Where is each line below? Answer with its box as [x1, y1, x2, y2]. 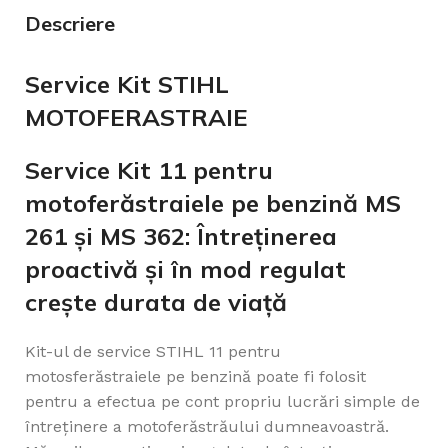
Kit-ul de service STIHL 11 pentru [25, 342, 286, 362]
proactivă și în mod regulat [25, 254, 346, 285]
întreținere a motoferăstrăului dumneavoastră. [25, 417, 389, 437]
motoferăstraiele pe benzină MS [25, 188, 401, 219]
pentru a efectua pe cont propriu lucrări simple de [25, 392, 420, 412]
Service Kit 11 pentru [25, 155, 273, 186]
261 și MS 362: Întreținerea [25, 221, 337, 252]
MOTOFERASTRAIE [25, 102, 248, 133]
